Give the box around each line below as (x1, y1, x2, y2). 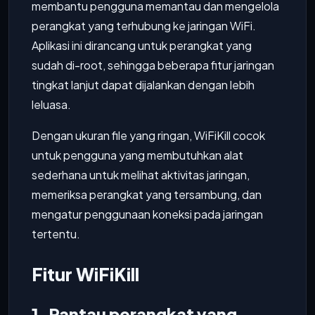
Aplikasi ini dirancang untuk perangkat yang (32, 38, 252, 53)
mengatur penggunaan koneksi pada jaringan (32, 207, 263, 221)
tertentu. (32, 226, 80, 241)
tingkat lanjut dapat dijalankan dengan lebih (32, 77, 255, 92)
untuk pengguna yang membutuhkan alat (32, 148, 243, 162)
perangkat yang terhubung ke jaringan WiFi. (32, 18, 256, 33)
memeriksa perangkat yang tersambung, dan (32, 187, 262, 202)
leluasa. (32, 97, 71, 112)
